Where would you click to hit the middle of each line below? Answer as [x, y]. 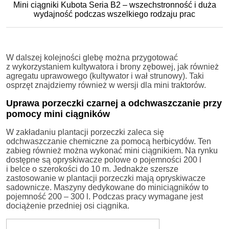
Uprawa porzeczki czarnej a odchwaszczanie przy [114, 103]
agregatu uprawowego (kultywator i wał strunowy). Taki [105, 76]
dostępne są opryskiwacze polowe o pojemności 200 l [104, 159]
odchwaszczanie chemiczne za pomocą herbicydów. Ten [109, 141]
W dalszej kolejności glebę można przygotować [92, 57]
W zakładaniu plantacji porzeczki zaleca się [85, 132]
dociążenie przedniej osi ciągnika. [68, 205]
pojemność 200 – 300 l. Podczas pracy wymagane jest [105, 196]
